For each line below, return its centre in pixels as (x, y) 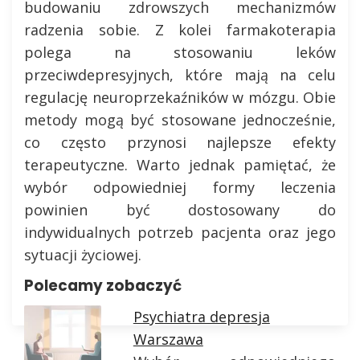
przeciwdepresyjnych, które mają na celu (180, 75)
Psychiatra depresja (201, 317)
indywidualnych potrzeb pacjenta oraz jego (180, 232)
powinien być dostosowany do (180, 210)
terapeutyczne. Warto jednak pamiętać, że (180, 165)
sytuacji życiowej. (83, 255)
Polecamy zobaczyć (103, 286)
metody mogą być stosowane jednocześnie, (180, 120)
